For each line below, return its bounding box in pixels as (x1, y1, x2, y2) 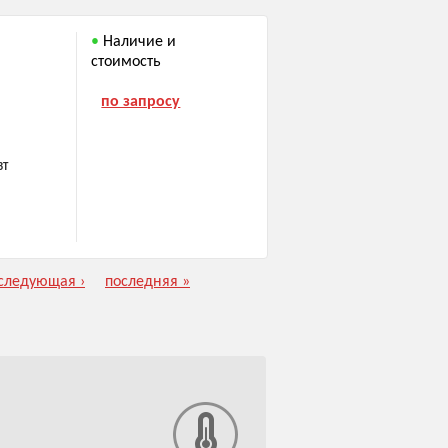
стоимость (91, 54, 162, 71)
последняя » (105, 274, 190, 291)
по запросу (101, 94, 181, 111)
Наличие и (103, 34, 177, 51)
